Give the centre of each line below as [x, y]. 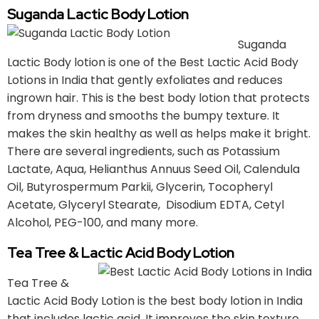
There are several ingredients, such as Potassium [143, 151]
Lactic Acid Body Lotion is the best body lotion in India [155, 300]
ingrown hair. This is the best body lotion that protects [158, 98]
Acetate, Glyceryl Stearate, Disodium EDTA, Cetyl [146, 204]
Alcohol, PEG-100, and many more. [103, 222]
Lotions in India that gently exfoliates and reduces [145, 80]
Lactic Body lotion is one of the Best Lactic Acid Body [153, 62]
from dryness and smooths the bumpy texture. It [143, 115]
